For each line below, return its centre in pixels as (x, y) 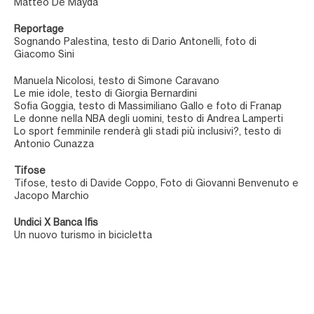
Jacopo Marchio (52, 196)
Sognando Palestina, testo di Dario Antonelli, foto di (135, 41)
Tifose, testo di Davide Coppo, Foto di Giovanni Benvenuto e (156, 183)
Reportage (39, 29)
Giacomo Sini (44, 54)
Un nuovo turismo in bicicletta (83, 235)
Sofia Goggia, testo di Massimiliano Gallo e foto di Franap (148, 106)
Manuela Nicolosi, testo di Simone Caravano (117, 81)
